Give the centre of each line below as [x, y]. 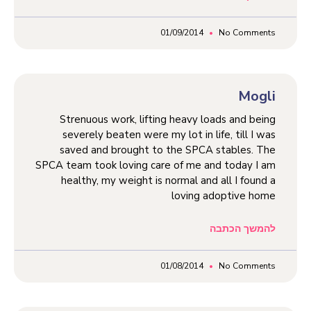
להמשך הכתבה [243, 228]
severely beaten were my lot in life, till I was [169, 134]
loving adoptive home [224, 195]
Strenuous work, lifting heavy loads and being [168, 119]
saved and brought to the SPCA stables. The [168, 150]
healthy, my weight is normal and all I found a [168, 180]
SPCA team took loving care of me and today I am [155, 165]
